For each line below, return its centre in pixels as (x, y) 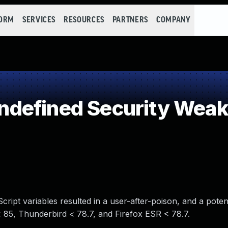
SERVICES (39, 20)
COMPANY (173, 20)
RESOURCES (84, 20)
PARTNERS (130, 20)
